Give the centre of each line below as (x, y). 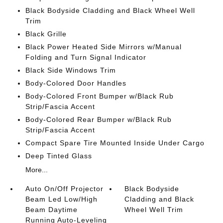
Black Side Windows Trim (70, 70)
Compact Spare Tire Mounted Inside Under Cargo (115, 143)
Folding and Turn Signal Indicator (86, 57)
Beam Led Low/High (61, 199)
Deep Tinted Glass (58, 156)
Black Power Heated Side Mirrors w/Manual (103, 47)
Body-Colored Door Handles (76, 83)
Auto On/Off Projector (64, 189)
